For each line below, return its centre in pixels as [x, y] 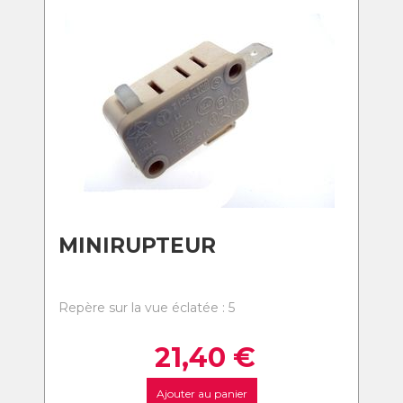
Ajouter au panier [201, 394]
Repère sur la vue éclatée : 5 [147, 308]
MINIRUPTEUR [137, 246]
